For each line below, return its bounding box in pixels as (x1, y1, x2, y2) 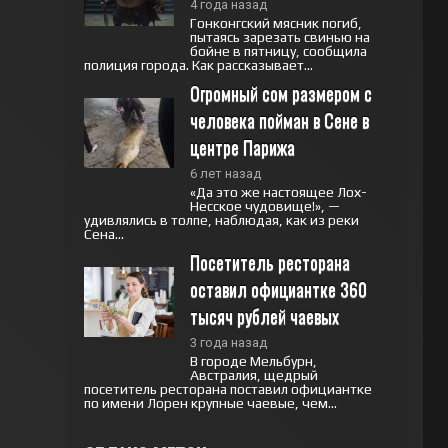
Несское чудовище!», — (189, 198, 340, 214)
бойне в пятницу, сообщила (189, 43, 367, 59)
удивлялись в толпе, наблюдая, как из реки (83, 212, 359, 228)
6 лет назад (189, 166, 261, 181)
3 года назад (189, 335, 267, 350)
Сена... (83, 226, 124, 242)
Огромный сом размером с (189, 80, 372, 106)
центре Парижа (189, 134, 295, 160)
